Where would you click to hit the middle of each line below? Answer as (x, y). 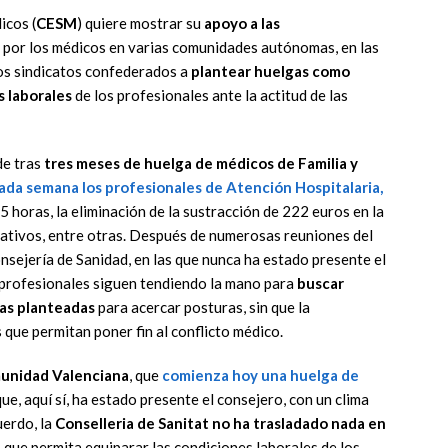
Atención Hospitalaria (303, 187)
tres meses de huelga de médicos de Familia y (201, 163)
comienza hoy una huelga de (260, 375)
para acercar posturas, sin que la (202, 307)
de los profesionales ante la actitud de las (210, 95)
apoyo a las (242, 23)
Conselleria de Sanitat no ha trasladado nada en (220, 423)
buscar (320, 283)
